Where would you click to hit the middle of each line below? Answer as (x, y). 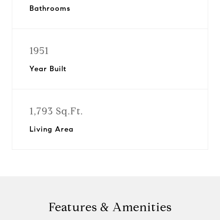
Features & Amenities (110, 207)
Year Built (48, 69)
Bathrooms (50, 8)
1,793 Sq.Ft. (56, 111)
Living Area (52, 129)
